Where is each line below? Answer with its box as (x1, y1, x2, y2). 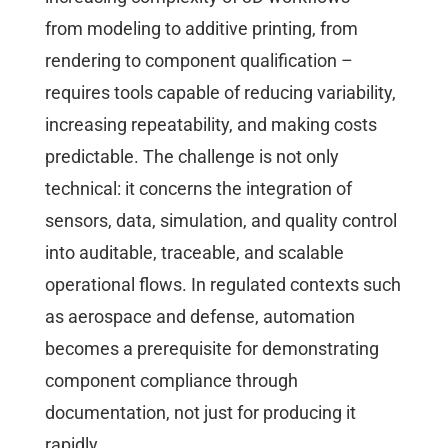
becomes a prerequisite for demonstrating (45, 338, 379, 360)
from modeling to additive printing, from (45, 18, 358, 40)
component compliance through (45, 370, 298, 392)
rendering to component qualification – (45, 50, 353, 72)
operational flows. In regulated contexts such (45, 274, 401, 296)
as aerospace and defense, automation (45, 306, 355, 328)
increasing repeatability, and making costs (45, 114, 377, 136)
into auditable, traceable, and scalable (45, 242, 344, 264)
